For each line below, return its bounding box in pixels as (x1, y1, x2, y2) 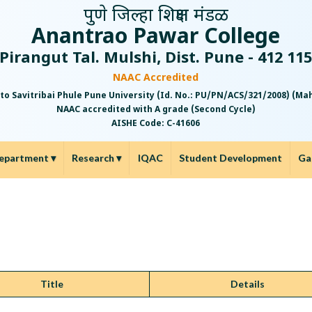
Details (230, 278, 265, 290)
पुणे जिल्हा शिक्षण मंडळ (83, 5, 228, 29)
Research (72, 152, 117, 164)
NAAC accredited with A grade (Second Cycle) (56, 104, 256, 116)
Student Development (178, 152, 282, 164)
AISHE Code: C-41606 (111, 118, 201, 130)
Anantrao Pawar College (31, 24, 281, 52)
